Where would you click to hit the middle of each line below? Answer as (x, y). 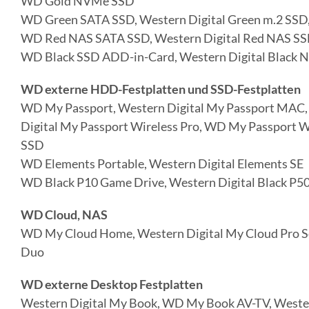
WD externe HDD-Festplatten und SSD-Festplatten (160, 89)
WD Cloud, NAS (64, 215)
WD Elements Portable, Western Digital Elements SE (162, 164)
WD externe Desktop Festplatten (111, 285)
